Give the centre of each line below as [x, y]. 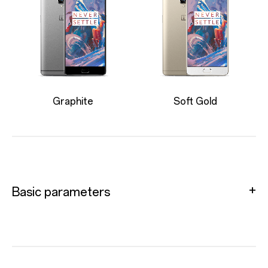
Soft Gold [195, 101]
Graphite [73, 101]
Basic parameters [61, 192]
